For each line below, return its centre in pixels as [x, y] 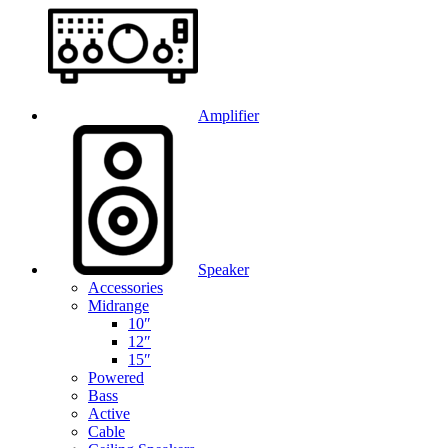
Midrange [118, 306]
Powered [116, 378]
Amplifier [228, 116]
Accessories [125, 288]
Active [109, 414]
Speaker [223, 270]
